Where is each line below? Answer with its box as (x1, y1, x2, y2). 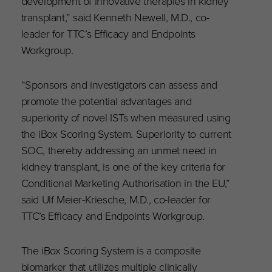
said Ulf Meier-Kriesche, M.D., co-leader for (21, 191, 211, 208)
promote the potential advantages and (21, 92, 192, 109)
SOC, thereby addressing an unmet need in (21, 141, 217, 158)
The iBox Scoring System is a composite (21, 242, 201, 259)
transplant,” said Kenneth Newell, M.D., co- (21, 8, 209, 25)
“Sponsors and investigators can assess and (21, 76, 217, 93)
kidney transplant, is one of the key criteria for (21, 158, 226, 175)
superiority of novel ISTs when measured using (21, 109, 231, 126)
